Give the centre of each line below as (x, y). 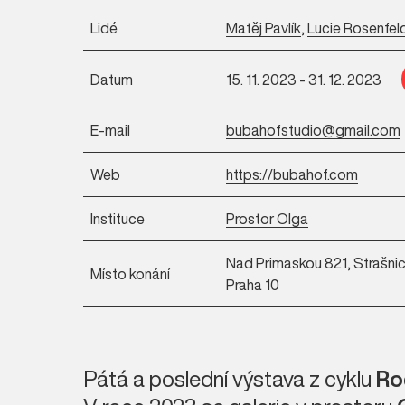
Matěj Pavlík (264, 28)
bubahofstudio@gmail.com (313, 130)
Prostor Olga (267, 219)
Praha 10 (253, 285)
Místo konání (130, 274)
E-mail (110, 130)
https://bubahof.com (292, 174)
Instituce (118, 219)
